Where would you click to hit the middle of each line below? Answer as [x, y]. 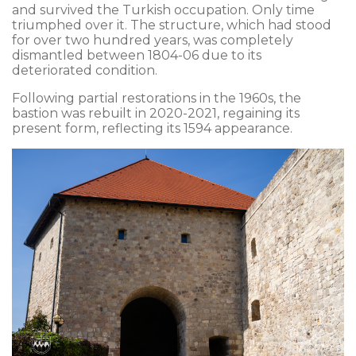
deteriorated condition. [85, 71]
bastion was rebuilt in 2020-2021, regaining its [156, 114]
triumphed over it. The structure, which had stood [172, 25]
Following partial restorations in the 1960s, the [157, 99]
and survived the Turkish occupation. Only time [163, 10]
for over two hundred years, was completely [153, 41]
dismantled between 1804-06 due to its [137, 56]
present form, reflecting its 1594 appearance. [152, 129]
